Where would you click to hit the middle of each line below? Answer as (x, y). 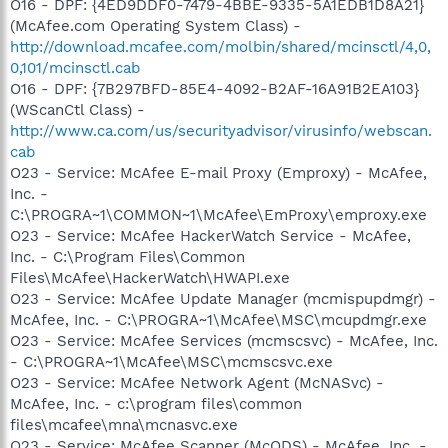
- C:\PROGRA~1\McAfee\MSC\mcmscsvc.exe (171, 362)
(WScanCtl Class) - (77, 110)
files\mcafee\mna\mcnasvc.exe (124, 425)
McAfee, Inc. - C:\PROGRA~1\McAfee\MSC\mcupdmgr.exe (218, 320)
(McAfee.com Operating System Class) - (155, 26)
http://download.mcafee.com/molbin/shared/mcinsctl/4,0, (220, 47)
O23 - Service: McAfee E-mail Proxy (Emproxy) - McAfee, (218, 173)
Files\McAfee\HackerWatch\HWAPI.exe (150, 278)
